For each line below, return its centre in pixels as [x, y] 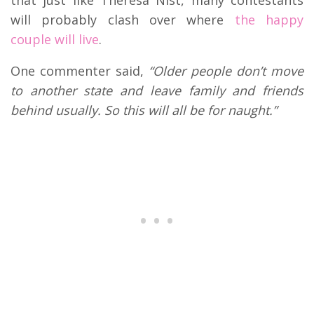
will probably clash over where [123, 19]
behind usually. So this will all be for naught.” [144, 110]
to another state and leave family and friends [157, 90]
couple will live [55, 39]
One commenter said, [80, 70]
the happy [269, 19]
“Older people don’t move [226, 70]
